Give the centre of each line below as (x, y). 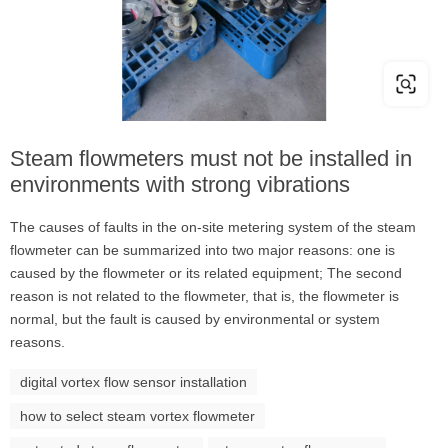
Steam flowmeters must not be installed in (211, 158)
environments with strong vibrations (180, 184)
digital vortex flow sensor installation (133, 382)
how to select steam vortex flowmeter (137, 416)
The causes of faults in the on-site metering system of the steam (213, 227)
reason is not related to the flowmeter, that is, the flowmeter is (204, 296)
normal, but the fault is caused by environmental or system (195, 319)
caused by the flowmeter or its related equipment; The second (206, 273)
